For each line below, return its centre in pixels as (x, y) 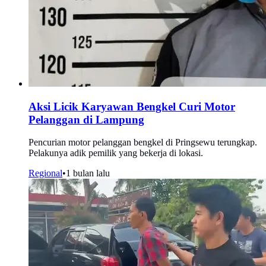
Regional (45, 173)
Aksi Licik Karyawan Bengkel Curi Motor (132, 106)
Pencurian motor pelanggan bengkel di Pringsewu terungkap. (143, 142)
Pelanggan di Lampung (86, 119)
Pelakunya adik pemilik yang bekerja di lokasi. (116, 153)
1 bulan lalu (88, 173)
